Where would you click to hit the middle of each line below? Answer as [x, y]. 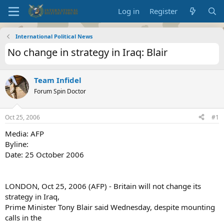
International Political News [54, 36]
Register [164, 11]
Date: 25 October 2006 [44, 154]
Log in [129, 11]
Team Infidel [58, 80]
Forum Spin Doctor [60, 91]
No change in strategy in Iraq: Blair [87, 52]
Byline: [17, 144]
